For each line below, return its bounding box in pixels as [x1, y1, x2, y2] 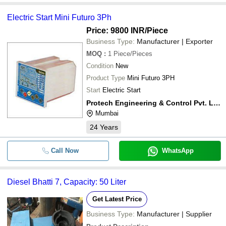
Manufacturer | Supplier [137, 210, 212, 218]
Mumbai [95, 109, 119, 117]
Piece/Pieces [114, 50, 152, 58]
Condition [86, 62, 114, 70]
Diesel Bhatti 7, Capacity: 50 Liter [7, 178, 126, 186]
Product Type [86, 74, 125, 82]
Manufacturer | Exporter [137, 37, 213, 45]
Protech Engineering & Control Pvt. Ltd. [213, 99, 220, 107]
